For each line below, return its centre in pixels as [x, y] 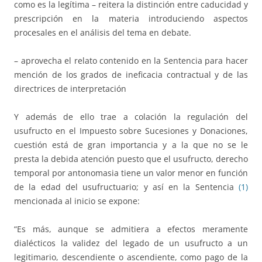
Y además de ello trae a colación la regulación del [131, 117]
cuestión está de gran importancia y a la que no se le [131, 145]
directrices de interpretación [70, 89]
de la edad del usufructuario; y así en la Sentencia [124, 187]
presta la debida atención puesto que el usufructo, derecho [131, 159]
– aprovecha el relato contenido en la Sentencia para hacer [131, 61]
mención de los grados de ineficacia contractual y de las [131, 75]
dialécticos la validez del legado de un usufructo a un [131, 243]
